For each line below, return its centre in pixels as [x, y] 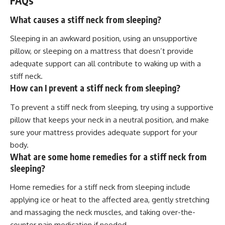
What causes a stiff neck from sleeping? [86, 19]
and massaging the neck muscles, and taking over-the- [103, 212]
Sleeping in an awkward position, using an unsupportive [104, 39]
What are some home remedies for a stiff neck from [108, 156]
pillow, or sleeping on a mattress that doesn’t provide [102, 51]
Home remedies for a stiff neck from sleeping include [100, 187]
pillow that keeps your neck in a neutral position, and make [109, 120]
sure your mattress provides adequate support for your [104, 132]
